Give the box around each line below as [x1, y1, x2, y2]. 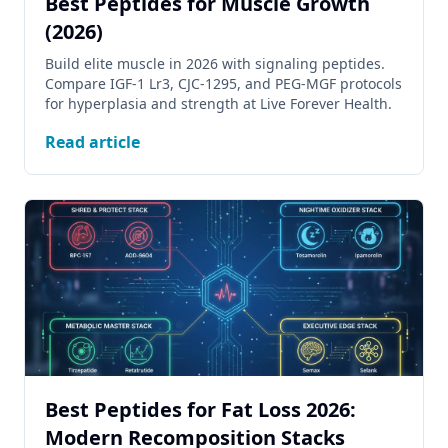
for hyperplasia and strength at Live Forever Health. [45, 94, 392, 113]
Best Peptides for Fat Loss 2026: [45, 396, 356, 423]
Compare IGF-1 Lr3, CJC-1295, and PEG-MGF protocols [45, 74, 402, 93]
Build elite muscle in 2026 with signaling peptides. [45, 54, 385, 73]
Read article [45, 131, 140, 153]
